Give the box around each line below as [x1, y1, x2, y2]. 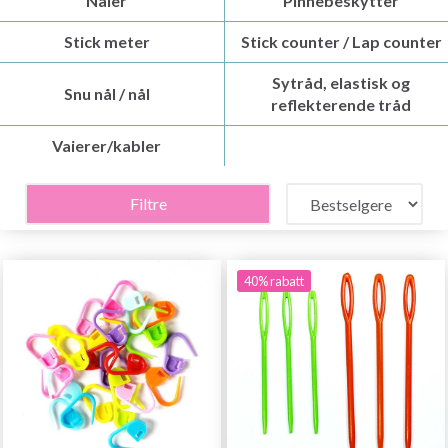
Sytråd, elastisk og [272, 73, 411, 92]
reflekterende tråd [271, 95, 412, 114]
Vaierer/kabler [52, 136, 162, 155]
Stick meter [63, 32, 150, 51]
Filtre [129, 194, 167, 213]
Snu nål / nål [63, 84, 150, 103]
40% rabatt [244, 273, 304, 289]
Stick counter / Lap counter [240, 32, 442, 51]
